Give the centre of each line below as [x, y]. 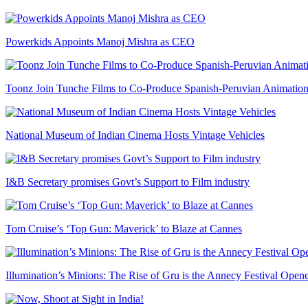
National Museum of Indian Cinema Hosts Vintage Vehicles [135, 135]
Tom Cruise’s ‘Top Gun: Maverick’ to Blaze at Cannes [124, 228]
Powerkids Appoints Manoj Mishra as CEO [100, 41]
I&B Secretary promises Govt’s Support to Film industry [128, 181]
